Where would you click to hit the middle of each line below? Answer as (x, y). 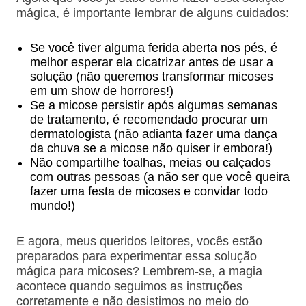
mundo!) (52, 205)
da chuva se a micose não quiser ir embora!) (151, 148)
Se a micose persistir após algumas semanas (153, 105)
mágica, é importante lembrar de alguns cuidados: (152, 13)
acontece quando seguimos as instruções (129, 286)
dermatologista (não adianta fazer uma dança (153, 134)
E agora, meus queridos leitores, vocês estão (139, 241)
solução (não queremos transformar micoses (151, 76)
